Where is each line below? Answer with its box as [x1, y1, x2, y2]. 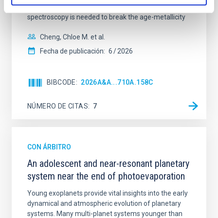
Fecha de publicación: [40, 47, 105, 55]
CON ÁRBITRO [27, 143, 71, 151]
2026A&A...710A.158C [81, 78, 153, 86]
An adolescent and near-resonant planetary [27, 158, 189, 169]
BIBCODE [47, 78, 76, 86]
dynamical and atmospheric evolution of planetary [27, 200, 181, 207]
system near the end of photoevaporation [27, 170, 185, 182]
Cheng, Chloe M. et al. [40, 33, 105, 41]
